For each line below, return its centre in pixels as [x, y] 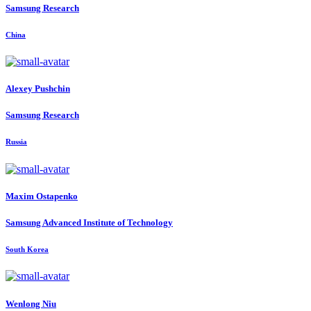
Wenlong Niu [31, 303]
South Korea [27, 250]
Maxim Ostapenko [42, 196]
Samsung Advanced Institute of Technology [89, 222]
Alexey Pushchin [38, 89]
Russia [16, 142]
